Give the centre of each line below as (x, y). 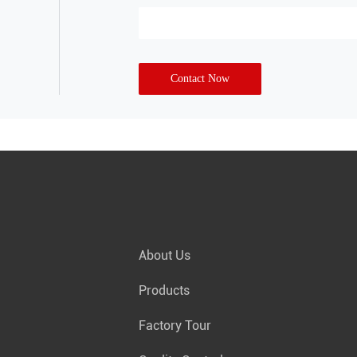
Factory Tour (175, 326)
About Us (165, 256)
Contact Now (200, 79)
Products (164, 291)
